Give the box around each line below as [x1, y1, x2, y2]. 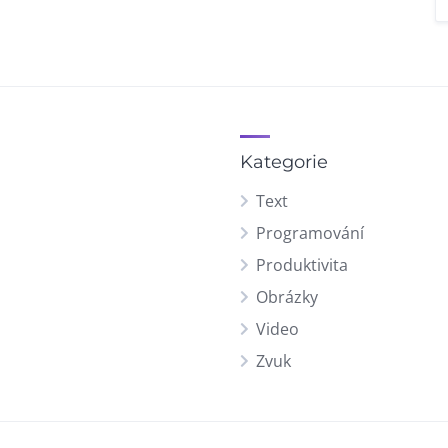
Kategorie [240, 151, 328, 173]
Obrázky [256, 286, 318, 308]
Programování [256, 222, 364, 244]
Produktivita [256, 254, 348, 276]
